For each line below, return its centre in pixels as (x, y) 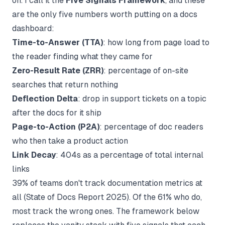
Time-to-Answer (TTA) (58, 42)
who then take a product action (70, 141)
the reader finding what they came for (82, 56)
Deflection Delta (45, 98)
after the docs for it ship (57, 113)
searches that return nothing (65, 84)
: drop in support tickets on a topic (142, 98)
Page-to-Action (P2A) (56, 127)
